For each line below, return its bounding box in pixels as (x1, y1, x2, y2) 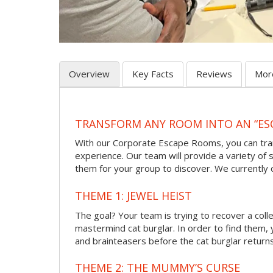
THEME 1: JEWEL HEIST (75, 188, 192, 203)
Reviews (196, 68, 232, 80)
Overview (69, 68, 110, 80)
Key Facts (132, 68, 174, 80)
